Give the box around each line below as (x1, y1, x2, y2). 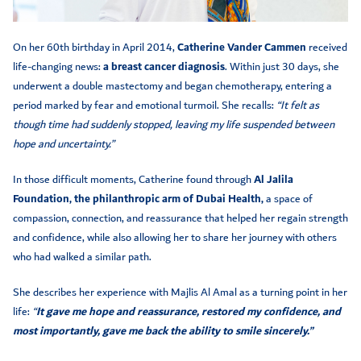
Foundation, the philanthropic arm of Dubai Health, (13, 189, 263, 209)
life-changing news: (13, 56, 103, 77)
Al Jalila (254, 169, 293, 189)
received (306, 37, 347, 57)
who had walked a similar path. (13, 247, 151, 267)
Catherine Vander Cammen (177, 37, 306, 57)
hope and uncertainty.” (13, 134, 114, 154)
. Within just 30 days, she (225, 56, 339, 77)
